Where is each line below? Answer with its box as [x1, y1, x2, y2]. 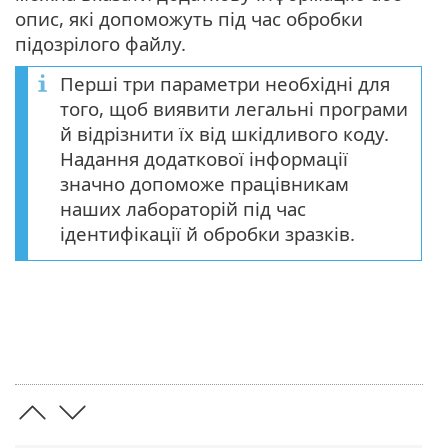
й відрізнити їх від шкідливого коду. [60, 121, 389, 147]
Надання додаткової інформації [60, 146, 348, 172]
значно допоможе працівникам [60, 171, 349, 197]
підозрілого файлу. [15, 31, 186, 57]
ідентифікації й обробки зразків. [60, 221, 355, 247]
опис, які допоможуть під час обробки [15, 6, 363, 32]
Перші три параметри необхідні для [60, 71, 390, 97]
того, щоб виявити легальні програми [60, 96, 408, 122]
